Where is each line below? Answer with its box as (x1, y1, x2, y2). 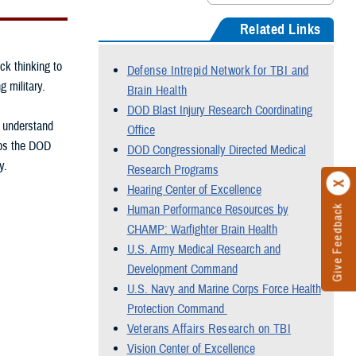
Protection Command (126, 301, 227, 318)
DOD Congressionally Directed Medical (126, 142, 306, 159)
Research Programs (126, 162, 219, 179)
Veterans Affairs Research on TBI (126, 321, 292, 338)
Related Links (239, 21, 321, 39)
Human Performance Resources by (126, 202, 288, 219)
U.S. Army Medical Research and (126, 242, 281, 258)
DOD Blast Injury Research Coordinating (126, 103, 312, 119)
